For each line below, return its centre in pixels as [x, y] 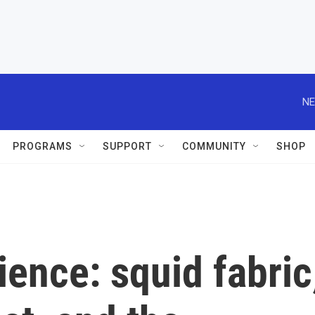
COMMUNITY [214, 146]
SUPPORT [127, 146]
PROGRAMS [43, 146]
